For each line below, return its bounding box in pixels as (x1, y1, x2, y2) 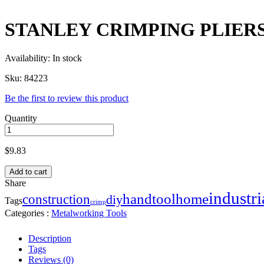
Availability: (5, 53, 52, 64)
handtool (123, 191, 176, 207)
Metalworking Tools (51, 208, 127, 219)
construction (22, 192, 90, 207)
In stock (52, 53, 82, 64)
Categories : (5, 208, 51, 219)
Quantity (5, 113, 37, 124)
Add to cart (9, 167, 47, 177)
